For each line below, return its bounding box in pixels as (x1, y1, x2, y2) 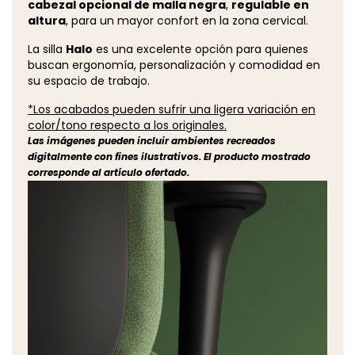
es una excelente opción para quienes (93, 41, 308, 58)
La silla (28, 41, 66, 58)
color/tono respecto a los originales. (28, 117, 227, 134)
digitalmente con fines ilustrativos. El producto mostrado (28, 150, 311, 164)
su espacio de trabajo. (28, 73, 150, 90)
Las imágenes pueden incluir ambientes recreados (28, 134, 276, 148)
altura (28, 13, 66, 29)
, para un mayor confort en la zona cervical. (66, 13, 308, 29)
